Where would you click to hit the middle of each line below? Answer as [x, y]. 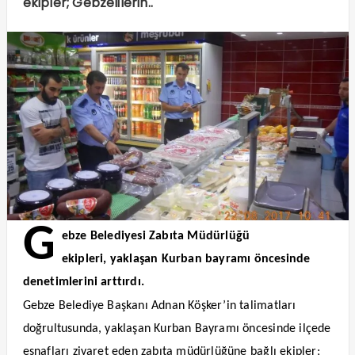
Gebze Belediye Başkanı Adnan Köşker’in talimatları [159, 306]
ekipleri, [84, 260]
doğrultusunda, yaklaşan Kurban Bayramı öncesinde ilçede [177, 329]
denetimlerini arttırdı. [84, 282]
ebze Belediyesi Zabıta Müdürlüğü [156, 237]
